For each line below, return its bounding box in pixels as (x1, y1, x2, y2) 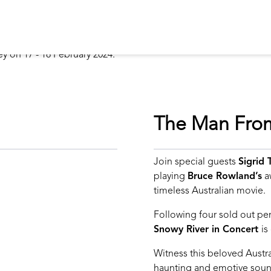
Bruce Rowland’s (188, 171, 262, 181)
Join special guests (154, 157, 238, 167)
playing (154, 171, 188, 181)
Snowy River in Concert (154, 224, 261, 235)
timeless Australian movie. (154, 186, 266, 196)
